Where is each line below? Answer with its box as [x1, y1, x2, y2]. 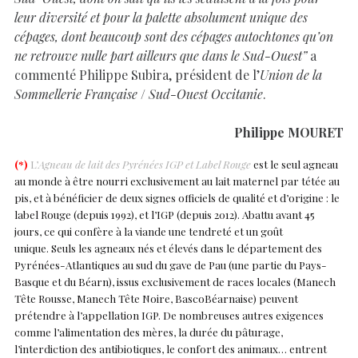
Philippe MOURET [234, 123, 344, 141]
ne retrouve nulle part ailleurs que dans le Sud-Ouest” [14, 46, 307, 64]
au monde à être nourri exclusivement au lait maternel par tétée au [14, 173, 340, 188]
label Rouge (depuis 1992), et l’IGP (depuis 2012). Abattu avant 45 [14, 207, 315, 221]
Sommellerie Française [14, 85, 137, 102]
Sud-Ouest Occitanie [145, 85, 263, 102]
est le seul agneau [251, 157, 338, 171]
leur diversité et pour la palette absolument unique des [14, 8, 308, 26]
